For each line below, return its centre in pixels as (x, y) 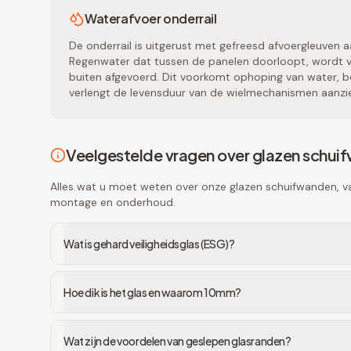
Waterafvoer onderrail (151, 18)
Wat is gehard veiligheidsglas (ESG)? (149, 244)
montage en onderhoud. (113, 202)
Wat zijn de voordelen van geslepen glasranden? (177, 341)
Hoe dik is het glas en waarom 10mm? (152, 292)
